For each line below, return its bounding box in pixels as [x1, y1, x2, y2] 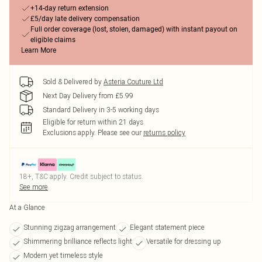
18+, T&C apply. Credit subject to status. [19, 172, 143, 181]
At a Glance [9, 203, 45, 212]
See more [19, 182, 48, 191]
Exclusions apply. [43, 128, 96, 137]
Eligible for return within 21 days [43, 118, 143, 126]
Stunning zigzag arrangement [23, 223, 116, 232]
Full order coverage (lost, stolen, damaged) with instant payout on [30, 25, 237, 33]
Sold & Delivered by [43, 77, 102, 86]
